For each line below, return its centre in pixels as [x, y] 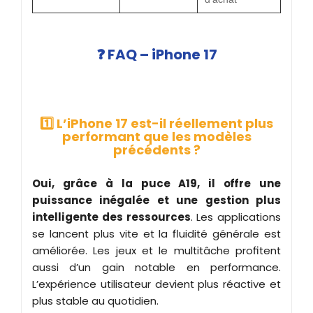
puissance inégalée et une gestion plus [156, 200]
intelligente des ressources [111, 217]
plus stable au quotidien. [95, 300]
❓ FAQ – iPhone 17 [156, 54]
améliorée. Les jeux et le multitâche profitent [156, 250]
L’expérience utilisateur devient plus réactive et [156, 284]
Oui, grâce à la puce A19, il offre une [156, 183]
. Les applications [235, 217]
